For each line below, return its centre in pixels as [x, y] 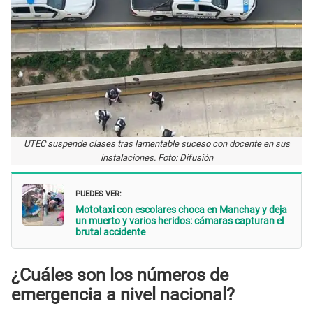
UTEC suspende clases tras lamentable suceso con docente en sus [156, 144]
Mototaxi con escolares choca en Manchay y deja [181, 210]
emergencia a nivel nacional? [123, 294]
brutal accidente [110, 232]
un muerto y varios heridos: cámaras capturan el [180, 221]
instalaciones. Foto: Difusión [156, 158]
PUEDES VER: [99, 193]
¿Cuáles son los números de [120, 275]
